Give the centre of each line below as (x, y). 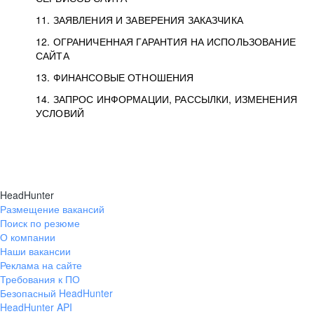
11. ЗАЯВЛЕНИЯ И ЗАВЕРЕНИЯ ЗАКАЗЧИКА (139, 20)
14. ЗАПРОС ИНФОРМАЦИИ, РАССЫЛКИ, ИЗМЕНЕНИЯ (166, 99)
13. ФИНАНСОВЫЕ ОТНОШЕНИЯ (115, 77)
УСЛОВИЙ (60, 113)
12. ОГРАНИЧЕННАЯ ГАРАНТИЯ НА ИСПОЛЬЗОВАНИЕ (166, 41)
